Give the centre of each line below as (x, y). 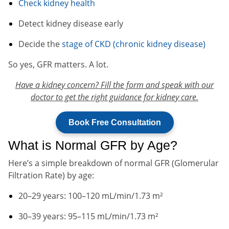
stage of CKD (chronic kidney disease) (134, 44)
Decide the (40, 44)
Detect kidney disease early (71, 23)
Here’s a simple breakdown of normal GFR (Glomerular (113, 163)
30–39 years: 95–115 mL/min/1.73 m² (88, 216)
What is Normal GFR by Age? (93, 145)
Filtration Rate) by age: (51, 175)
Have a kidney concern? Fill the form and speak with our (114, 85)
